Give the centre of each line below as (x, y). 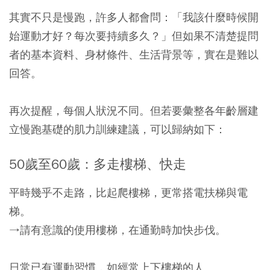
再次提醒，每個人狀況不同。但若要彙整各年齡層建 (134, 111)
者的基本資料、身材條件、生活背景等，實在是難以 (134, 55)
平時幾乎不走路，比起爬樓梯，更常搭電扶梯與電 (128, 193)
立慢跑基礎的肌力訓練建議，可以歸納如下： (118, 130)
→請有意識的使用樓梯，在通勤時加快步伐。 (118, 230)
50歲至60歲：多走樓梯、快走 (98, 165)
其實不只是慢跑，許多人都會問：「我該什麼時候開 (134, 17)
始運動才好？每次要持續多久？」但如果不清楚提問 (134, 36)
